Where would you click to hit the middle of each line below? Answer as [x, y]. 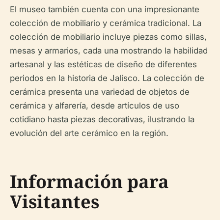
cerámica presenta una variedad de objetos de [100, 92]
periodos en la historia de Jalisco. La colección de [107, 78]
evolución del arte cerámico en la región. [89, 133]
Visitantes [55, 201]
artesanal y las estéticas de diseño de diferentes [103, 64]
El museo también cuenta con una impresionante [105, 9]
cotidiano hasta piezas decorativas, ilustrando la [102, 119]
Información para [89, 181]
